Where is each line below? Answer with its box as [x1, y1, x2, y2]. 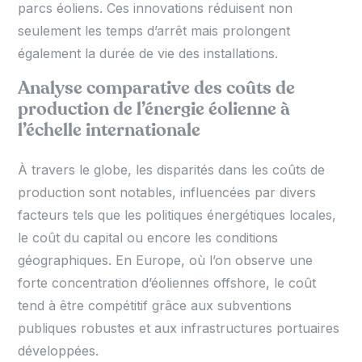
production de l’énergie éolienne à [18, 99, 291, 118]
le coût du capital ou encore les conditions [18, 229, 279, 246]
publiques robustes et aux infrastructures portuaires [18, 319, 340, 336]
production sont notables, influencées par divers [18, 183, 317, 200]
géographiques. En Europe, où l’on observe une [18, 251, 314, 268]
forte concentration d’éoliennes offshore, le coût [18, 274, 317, 291]
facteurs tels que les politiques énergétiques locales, [18, 206, 337, 223]
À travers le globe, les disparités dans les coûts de [18, 161, 326, 178]
